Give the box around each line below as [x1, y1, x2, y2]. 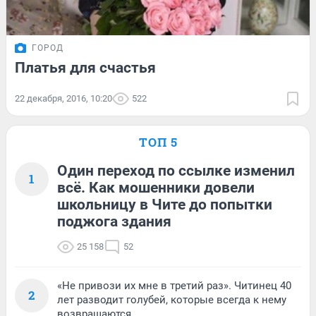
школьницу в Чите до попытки [57, 195, 272, 213]
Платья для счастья [15, 59, 156, 76]
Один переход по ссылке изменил [57, 162, 295, 179]
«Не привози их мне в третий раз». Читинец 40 [57, 279, 291, 292]
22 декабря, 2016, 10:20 [15, 92, 112, 104]
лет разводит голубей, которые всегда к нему [57, 293, 286, 306]
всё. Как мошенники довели [57, 178, 255, 196]
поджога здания [57, 212, 171, 230]
